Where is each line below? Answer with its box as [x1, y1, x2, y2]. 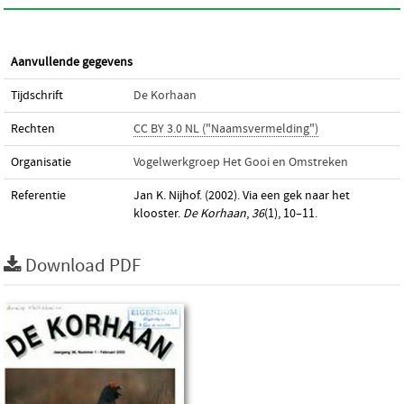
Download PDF [25, 255, 141, 277]
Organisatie [11, 155, 71, 170]
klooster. [133, 207, 183, 221]
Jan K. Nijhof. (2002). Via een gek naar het [133, 188, 350, 203]
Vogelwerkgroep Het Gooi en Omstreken [133, 155, 348, 170]
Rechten [11, 122, 55, 136]
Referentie [11, 188, 66, 203]
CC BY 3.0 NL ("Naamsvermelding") [133, 122, 318, 136]
